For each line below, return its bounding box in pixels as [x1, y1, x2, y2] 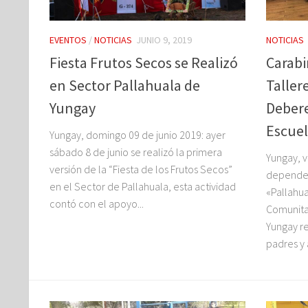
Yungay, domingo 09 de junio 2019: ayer [49, 127, 225, 142]
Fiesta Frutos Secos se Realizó [49, 52, 238, 72]
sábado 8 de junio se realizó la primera [49, 144, 222, 159]
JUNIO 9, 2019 [136, 34, 192, 47]
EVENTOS [49, 34, 87, 47]
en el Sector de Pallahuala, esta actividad [49, 179, 236, 193]
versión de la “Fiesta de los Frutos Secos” [49, 162, 232, 176]
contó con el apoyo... [49, 196, 144, 210]
